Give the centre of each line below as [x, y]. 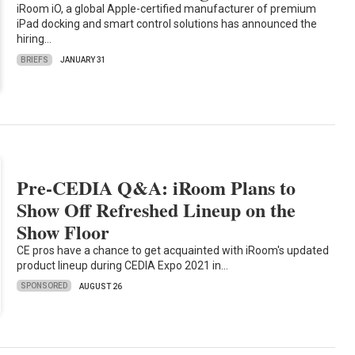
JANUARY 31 [84, 60]
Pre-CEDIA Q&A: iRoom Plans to [157, 187]
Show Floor [63, 231]
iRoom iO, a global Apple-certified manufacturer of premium [167, 9]
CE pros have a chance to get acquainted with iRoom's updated [173, 250]
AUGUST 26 [101, 286]
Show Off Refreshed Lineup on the [157, 209]
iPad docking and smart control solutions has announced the [167, 24]
